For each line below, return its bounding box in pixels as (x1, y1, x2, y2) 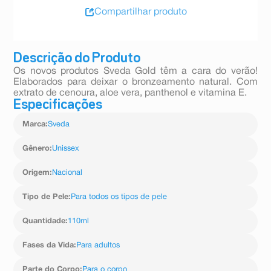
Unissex (52, 145, 80, 153)
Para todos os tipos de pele (71, 194, 168, 201)
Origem (22, 169, 50, 177)
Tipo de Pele (22, 194, 69, 201)
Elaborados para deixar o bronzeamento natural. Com (13, 78, 258, 87)
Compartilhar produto (94, 7, 187, 16)
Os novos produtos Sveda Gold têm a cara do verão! (13, 67, 258, 76)
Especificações (13, 99, 103, 112)
